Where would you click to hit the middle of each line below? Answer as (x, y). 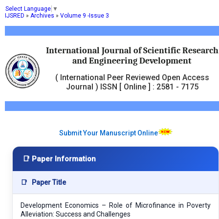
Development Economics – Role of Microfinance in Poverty (116, 205)
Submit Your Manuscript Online (108, 133)
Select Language (28, 9)
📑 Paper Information (59, 159)
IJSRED (15, 15)
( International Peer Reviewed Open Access (132, 77)
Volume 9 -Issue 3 (85, 15)
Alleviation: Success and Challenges (76, 214)
